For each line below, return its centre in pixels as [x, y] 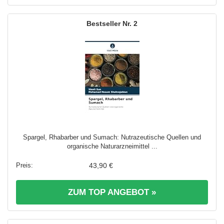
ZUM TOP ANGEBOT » [112, 192]
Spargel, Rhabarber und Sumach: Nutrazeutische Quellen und [112, 137]
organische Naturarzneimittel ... [112, 146]
